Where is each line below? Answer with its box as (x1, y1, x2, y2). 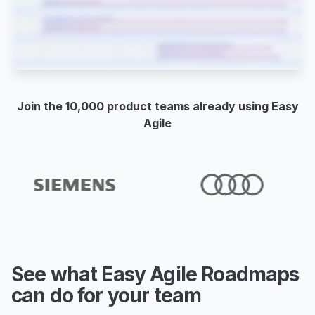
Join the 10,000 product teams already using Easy (16, 99, 299, 113)
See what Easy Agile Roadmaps (11, 262, 300, 286)
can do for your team (11, 283, 202, 307)
